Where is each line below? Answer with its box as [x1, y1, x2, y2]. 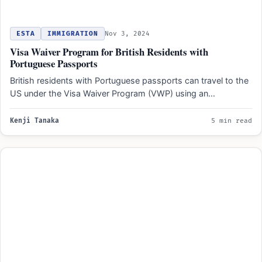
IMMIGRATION [47, 29, 99, 37]
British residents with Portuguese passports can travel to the [10, 75, 249, 85]
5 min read [211, 116, 252, 125]
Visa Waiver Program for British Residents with [10, 44, 208, 59]
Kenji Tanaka [10, 116, 59, 125]
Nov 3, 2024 [105, 29, 150, 37]
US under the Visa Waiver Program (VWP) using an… [10, 88, 215, 98]
